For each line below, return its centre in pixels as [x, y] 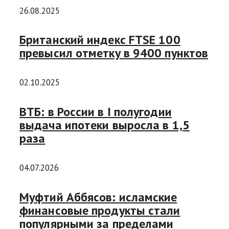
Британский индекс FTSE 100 [100, 40]
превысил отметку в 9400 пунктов [114, 53]
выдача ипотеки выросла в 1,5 [105, 125]
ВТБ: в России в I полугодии [96, 112]
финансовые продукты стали [100, 211]
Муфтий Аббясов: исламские [98, 197]
